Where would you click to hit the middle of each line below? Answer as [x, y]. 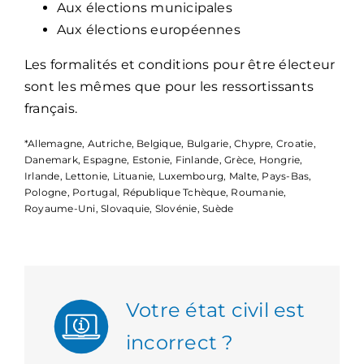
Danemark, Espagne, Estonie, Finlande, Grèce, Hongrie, [163, 160]
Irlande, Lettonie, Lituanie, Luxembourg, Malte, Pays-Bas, [168, 176]
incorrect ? [180, 343]
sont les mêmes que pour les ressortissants [169, 87]
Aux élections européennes [148, 30]
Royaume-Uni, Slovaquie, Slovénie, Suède [129, 209]
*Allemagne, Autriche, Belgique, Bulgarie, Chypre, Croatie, [170, 144]
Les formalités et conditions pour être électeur [180, 65]
